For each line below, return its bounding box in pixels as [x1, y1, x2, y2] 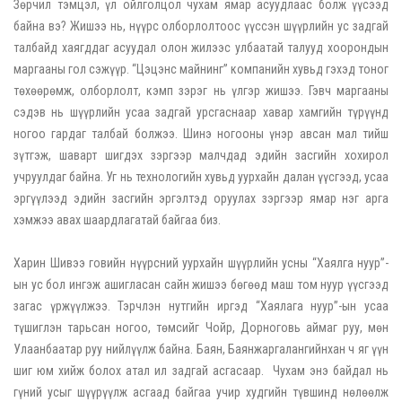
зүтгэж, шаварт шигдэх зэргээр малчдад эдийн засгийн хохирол [13, 148, 389, 163]
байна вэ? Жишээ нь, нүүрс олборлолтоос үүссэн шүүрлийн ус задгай [13, 19, 389, 34]
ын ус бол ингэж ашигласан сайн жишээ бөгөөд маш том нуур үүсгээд [13, 277, 389, 293]
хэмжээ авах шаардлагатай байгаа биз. [13, 213, 221, 228]
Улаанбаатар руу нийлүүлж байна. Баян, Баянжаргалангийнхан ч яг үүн [13, 342, 389, 357]
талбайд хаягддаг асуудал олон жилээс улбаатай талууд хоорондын [13, 40, 389, 56]
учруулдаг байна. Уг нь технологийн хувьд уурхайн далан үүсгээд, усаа [13, 170, 389, 185]
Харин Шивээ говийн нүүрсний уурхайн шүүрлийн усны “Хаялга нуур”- [13, 256, 389, 271]
